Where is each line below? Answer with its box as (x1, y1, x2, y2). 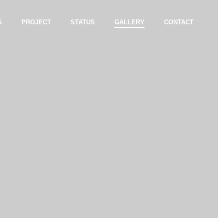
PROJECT (21, 18, 51, 26)
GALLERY (114, 18, 145, 26)
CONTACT (164, 18, 194, 26)
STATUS (71, 18, 95, 26)
